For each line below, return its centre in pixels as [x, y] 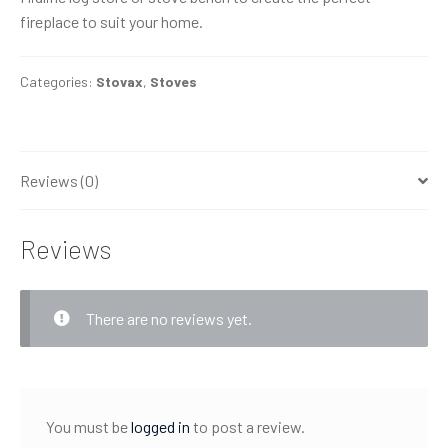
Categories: [58, 82]
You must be [88, 427]
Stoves [173, 82]
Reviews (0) [59, 181]
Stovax [119, 82]
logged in [160, 427]
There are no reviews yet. [168, 318]
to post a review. [247, 427]
